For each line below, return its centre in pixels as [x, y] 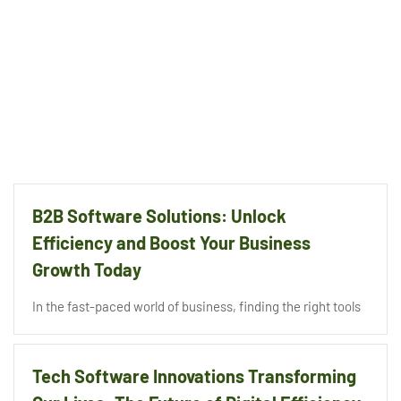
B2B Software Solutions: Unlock [159, 216]
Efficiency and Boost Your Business [171, 243]
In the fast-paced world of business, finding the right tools [196, 307]
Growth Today [87, 270]
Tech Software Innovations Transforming [194, 376]
